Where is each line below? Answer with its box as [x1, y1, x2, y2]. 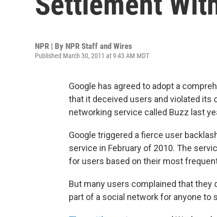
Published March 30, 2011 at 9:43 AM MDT [35, 52, 149, 60]
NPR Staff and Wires [65, 41, 132, 51]
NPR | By [35, 41, 65, 51]
